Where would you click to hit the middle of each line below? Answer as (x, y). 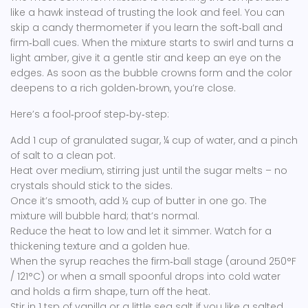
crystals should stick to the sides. (91, 186)
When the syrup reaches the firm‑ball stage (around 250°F (153, 261)
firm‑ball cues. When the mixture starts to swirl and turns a (152, 43)
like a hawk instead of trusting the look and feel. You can (147, 12)
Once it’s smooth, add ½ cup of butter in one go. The (139, 201)
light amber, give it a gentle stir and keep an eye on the (146, 58)
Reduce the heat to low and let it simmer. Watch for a (141, 231)
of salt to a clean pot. (63, 155)
